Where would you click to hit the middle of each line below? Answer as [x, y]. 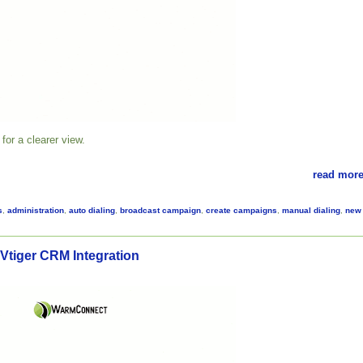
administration [36, 210]
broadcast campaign [160, 210]
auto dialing [92, 210]
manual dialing [311, 210]
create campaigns [241, 210]
